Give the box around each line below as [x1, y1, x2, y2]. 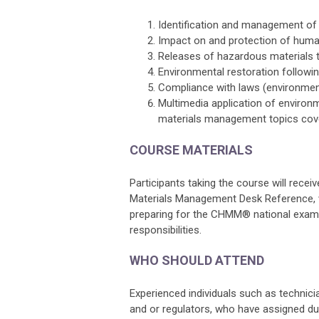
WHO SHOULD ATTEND [130, 253, 264, 268]
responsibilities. [130, 224, 202, 236]
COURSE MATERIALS [130, 142, 253, 157]
